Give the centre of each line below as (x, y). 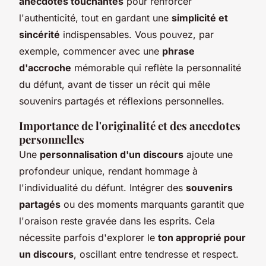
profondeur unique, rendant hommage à (108, 171)
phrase (178, 51)
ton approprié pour (202, 237)
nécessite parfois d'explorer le (88, 237)
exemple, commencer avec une (91, 51)
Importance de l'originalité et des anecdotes (130, 125)
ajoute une (208, 154)
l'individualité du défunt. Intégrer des (102, 187)
